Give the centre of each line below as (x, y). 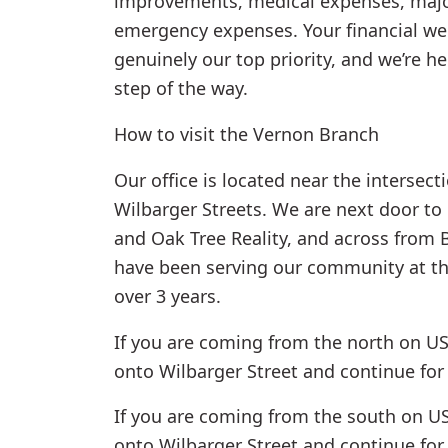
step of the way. (181, 87)
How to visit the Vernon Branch (246, 133)
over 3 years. (167, 295)
